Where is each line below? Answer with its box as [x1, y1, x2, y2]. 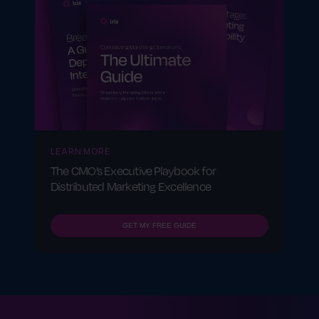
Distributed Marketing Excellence [51, 178, 211, 195]
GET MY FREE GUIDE [122, 221, 197, 230]
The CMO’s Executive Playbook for [51, 162, 216, 179]
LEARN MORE [51, 145, 110, 158]
